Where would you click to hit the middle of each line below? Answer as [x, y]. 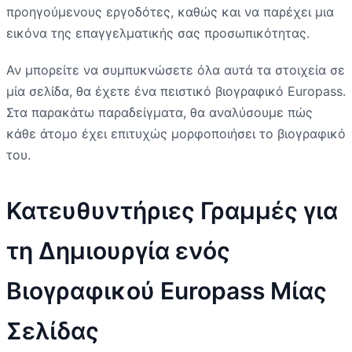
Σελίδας [53, 330]
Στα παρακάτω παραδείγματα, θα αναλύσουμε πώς [159, 112]
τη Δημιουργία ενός [118, 250]
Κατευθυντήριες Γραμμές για [172, 210]
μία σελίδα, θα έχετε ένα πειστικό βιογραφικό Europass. [176, 91]
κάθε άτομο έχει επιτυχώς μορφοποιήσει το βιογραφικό [176, 133]
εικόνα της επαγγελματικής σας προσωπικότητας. [158, 33]
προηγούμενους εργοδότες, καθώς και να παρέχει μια [170, 11]
